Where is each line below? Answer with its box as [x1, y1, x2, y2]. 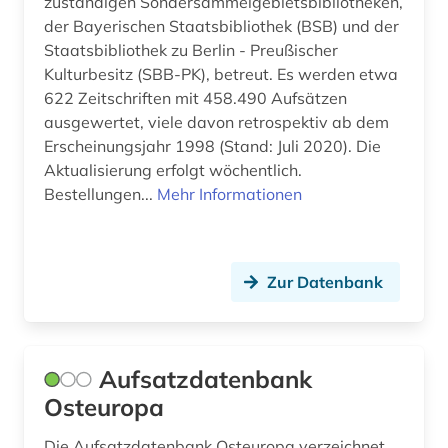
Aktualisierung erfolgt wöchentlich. [44, 160, 302, 181]
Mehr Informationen [157, 184, 302, 205]
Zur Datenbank [267, 272, 383, 293]
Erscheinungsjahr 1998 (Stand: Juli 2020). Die [44, 136, 381, 157]
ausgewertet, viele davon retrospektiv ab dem [44, 112, 389, 133]
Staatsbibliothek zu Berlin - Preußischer [44, 40, 338, 61]
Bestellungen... [44, 184, 157, 205]
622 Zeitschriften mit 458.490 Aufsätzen [44, 88, 347, 109]
